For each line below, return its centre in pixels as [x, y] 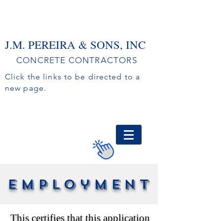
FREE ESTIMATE [110, 98]
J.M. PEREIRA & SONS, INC [75, 44]
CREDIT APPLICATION [55, 124]
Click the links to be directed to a [73, 77]
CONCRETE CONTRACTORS [77, 60]
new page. [26, 88]
